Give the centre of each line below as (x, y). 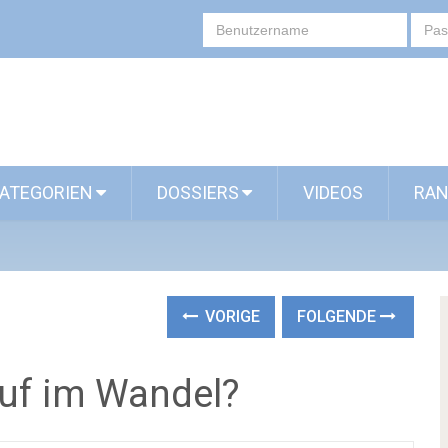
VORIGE (231, 316)
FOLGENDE (339, 316)
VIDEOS (333, 192)
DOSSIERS (198, 192)
